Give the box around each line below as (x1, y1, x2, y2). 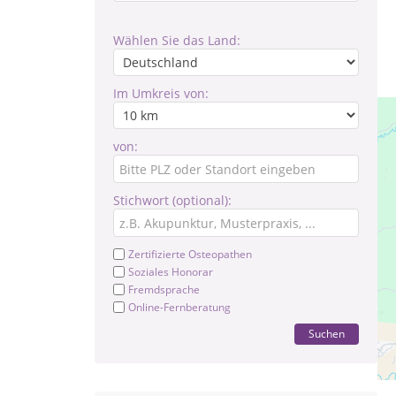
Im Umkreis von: (113, 85, 209, 102)
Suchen (308, 326, 345, 341)
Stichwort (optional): (113, 192, 232, 209)
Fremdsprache (128, 282, 200, 297)
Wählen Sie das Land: (113, 32, 240, 49)
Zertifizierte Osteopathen (128, 247, 252, 262)
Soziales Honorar (128, 264, 213, 279)
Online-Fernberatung (128, 300, 231, 315)
